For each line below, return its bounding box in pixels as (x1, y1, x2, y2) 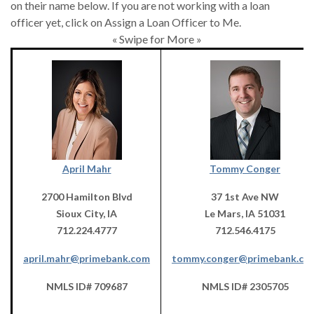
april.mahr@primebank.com (23, 252, 150, 264)
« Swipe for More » (112, 32, 202, 46)
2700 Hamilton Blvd (41, 191, 132, 203)
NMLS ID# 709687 (46, 280, 128, 292)
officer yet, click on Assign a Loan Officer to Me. (11, 15, 241, 29)
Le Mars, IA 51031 (205, 207, 285, 219)
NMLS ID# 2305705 (201, 280, 289, 292)
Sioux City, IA (56, 207, 117, 219)
